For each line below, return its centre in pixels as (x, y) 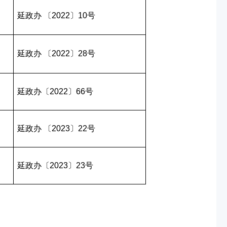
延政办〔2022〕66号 (55, 91)
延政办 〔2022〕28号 (56, 53)
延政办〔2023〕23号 (55, 165)
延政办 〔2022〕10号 (56, 15)
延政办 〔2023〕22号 (56, 128)
